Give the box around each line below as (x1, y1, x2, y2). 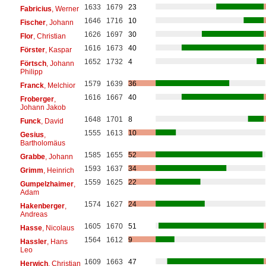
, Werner (51, 4, 79, 13)
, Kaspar (45, 45, 72, 54)
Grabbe (20, 152, 45, 161)
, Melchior (43, 81, 75, 90)
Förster (20, 45, 45, 54)
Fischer (20, 18, 46, 27)
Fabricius (20, 4, 52, 13)
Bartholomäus (20, 138, 65, 147)
